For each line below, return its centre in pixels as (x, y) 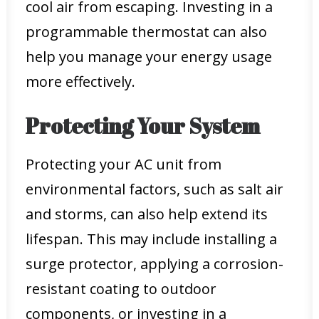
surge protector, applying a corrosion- (155, 264)
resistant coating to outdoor (121, 289)
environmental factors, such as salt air (155, 189)
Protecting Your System (143, 126)
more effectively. (80, 82)
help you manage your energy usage (149, 57)
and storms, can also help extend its (147, 214)
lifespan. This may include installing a (151, 239)
